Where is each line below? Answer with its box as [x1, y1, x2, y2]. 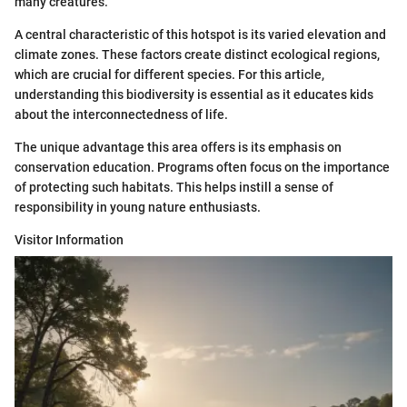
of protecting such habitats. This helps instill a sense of [15, 180, 333, 195]
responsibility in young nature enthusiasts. [15, 200, 261, 215]
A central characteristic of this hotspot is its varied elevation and [15, 27, 386, 43]
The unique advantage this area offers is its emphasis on [15, 140, 342, 155]
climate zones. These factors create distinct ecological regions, [15, 47, 380, 63]
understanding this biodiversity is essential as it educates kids [15, 87, 373, 103]
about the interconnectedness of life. [15, 107, 228, 123]
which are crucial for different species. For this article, [15, 67, 324, 83]
